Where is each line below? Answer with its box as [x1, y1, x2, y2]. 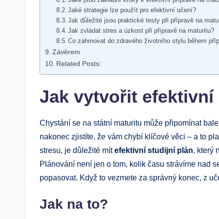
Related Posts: [56, 59, 101, 67]
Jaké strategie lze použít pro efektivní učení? [68, 6, 197, 14]
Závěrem [52, 47, 80, 56]
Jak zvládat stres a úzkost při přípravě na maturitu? [68, 26, 215, 34]
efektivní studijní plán [114, 146, 193, 154]
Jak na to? [40, 196, 108, 212]
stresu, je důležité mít [40, 146, 114, 154]
